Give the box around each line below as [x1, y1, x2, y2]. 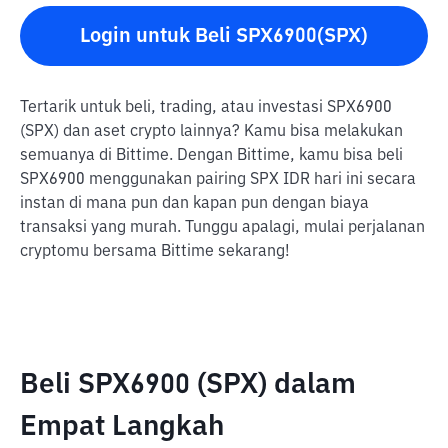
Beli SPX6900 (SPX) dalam [20, 371, 356, 399]
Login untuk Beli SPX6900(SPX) [80, 26, 368, 46]
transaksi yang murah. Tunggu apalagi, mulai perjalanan [20, 220, 425, 236]
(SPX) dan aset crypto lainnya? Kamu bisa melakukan [20, 124, 403, 140]
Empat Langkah [20, 413, 224, 441]
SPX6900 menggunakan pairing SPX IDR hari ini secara [20, 172, 416, 188]
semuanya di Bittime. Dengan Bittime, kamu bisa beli [20, 148, 403, 164]
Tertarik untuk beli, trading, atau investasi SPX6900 [20, 100, 392, 116]
